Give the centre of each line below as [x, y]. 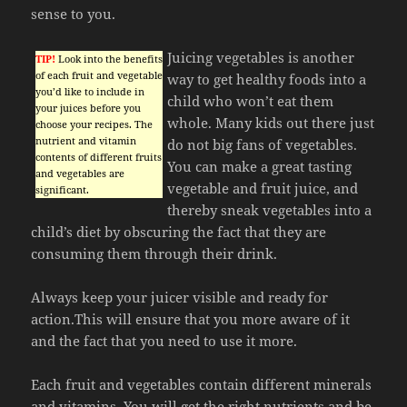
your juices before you [89, 108]
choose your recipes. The [94, 124]
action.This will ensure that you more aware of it [191, 319]
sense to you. [74, 14]
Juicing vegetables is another [261, 58]
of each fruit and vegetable [99, 75]
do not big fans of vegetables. [263, 145]
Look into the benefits [109, 59]
